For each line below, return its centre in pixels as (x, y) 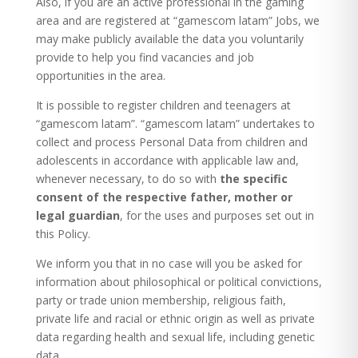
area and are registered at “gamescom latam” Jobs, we (177, 20)
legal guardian (78, 215)
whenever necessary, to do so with (127, 179)
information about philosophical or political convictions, (179, 282)
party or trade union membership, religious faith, (161, 300)
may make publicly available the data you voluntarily (169, 39)
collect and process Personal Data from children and (171, 142)
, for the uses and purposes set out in (217, 215)
